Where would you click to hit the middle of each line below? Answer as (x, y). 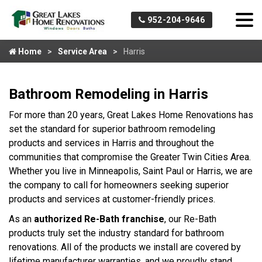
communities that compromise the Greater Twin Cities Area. (130, 157)
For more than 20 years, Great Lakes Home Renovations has (131, 115)
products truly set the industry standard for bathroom (116, 233)
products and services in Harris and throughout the (111, 143)
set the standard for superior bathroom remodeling (112, 129)
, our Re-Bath (190, 219)
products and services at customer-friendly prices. (113, 199)
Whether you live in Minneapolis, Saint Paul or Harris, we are (131, 171)
